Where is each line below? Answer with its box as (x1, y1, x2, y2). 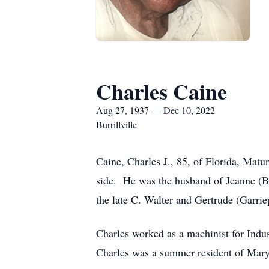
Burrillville (96, 118, 137, 131)
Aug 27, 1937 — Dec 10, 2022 (96, 104, 215, 116)
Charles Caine (96, 76, 227, 107)
